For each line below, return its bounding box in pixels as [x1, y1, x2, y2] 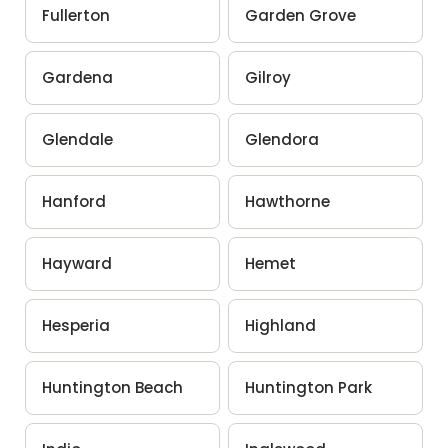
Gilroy [245, 66, 291, 88]
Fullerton [41, 4, 110, 26]
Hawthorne [245, 190, 330, 212]
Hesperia [41, 314, 110, 336]
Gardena [41, 66, 113, 88]
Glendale [41, 128, 113, 150]
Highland [245, 314, 316, 336]
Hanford [41, 190, 106, 212]
